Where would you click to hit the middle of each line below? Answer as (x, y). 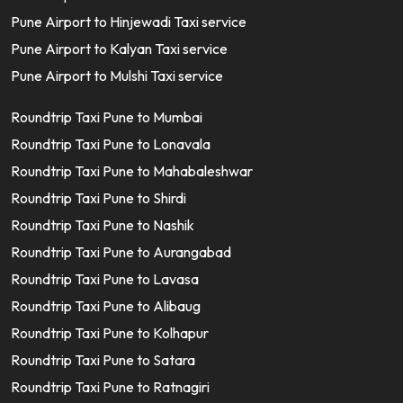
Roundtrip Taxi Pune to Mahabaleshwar (132, 171)
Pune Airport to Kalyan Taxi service (119, 49)
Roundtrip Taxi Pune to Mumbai (107, 117)
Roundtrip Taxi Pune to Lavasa (105, 279)
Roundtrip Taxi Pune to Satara (103, 360)
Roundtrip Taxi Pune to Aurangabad (121, 252)
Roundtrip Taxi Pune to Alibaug (106, 306)
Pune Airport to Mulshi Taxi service (117, 76)
